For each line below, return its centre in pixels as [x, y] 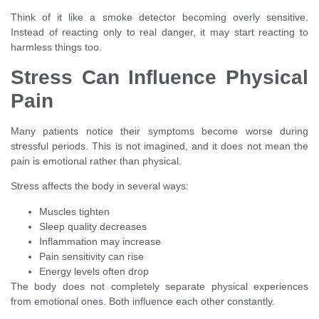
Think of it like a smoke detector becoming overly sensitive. [159, 17]
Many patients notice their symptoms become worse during [159, 131]
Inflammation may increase [100, 241]
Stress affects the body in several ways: [100, 186]
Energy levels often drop [94, 271]
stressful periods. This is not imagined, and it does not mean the [159, 146]
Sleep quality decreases [93, 226]
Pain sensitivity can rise [91, 256]
